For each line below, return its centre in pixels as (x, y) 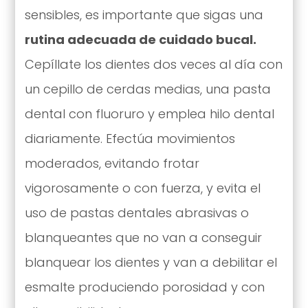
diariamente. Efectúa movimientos (130, 138)
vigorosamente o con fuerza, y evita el (142, 188)
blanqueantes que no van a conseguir (143, 237)
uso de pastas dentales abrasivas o (136, 212)
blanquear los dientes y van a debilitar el (151, 262)
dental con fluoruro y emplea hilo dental (149, 113)
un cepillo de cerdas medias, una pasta (147, 89)
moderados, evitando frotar (112, 163)
